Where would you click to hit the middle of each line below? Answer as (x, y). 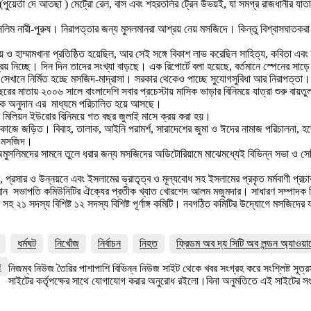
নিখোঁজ (67, 243)
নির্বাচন (109, 243)
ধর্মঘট (27, 243)
